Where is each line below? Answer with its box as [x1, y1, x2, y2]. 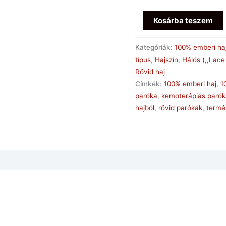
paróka [135, 91, 158, 100]
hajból [135, 103, 155, 112]
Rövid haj [135, 67, 165, 76]
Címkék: [135, 79, 164, 88]
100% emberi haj [164, 79, 217, 88]
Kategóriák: [135, 43, 175, 51]
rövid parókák [158, 103, 203, 112]
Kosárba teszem [153, 16, 213, 26]
